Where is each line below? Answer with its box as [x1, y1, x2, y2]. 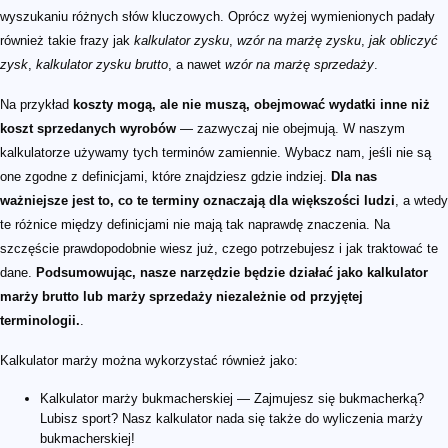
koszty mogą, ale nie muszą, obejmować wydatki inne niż [73, 96, 430, 112]
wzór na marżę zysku [237, 32, 361, 48]
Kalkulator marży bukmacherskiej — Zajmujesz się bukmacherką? [40, 390, 424, 406]
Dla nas [331, 168, 377, 184]
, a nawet [168, 56, 225, 72]
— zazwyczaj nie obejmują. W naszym [176, 120, 405, 136]
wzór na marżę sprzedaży [225, 56, 374, 72]
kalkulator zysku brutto [36, 56, 168, 72]
